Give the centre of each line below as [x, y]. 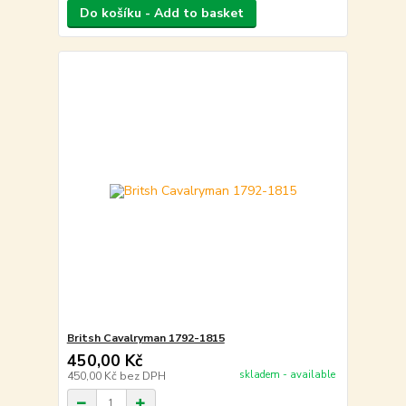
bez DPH [142, 377]
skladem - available [287, 374]
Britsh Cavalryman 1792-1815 [145, 338]
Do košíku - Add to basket [161, 13]
